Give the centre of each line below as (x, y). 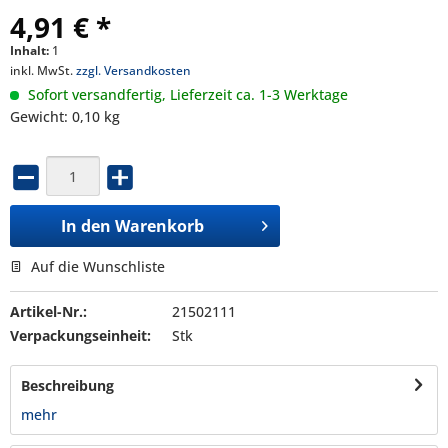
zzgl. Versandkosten (133, 70)
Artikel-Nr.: (48, 311)
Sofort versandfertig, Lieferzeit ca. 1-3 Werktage (186, 94)
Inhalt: (31, 50)
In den (86, 225)
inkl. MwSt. (43, 70)
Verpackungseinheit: (80, 335)
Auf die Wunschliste (96, 266)
